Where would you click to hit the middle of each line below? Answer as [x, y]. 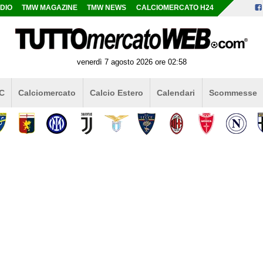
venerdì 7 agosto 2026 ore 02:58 [131, 62]
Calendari [176, 92]
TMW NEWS [107, 8]
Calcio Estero [116, 92]
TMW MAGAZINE [50, 8]
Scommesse [233, 92]
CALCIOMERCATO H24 [175, 8]
